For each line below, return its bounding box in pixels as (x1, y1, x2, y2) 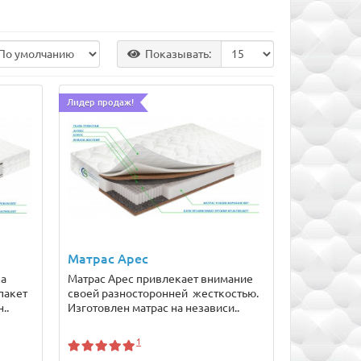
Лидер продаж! (66, 98, 134, 108)
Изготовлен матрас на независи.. (67, 301, 239, 314)
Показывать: (144, 48, 211, 61)
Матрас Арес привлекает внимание (67, 272, 253, 285)
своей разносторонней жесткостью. (67, 286, 259, 300)
